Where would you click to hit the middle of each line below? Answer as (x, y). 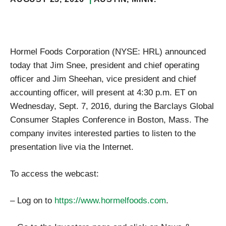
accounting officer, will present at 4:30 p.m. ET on (103, 93)
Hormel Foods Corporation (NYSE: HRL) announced (108, 52)
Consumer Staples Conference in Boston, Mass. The (109, 120)
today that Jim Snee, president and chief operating (105, 65)
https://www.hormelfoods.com (110, 201)
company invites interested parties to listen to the (103, 133)
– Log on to (32, 201)
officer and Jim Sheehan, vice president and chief (103, 79)
